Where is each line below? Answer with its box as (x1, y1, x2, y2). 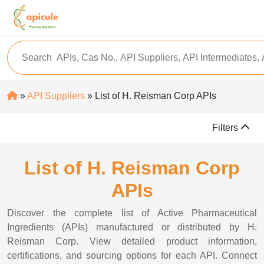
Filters (212, 123, 240, 133)
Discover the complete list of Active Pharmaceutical (7, 208, 257, 218)
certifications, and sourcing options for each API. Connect (7, 250, 257, 260)
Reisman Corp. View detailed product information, (7, 236, 257, 246)
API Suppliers (27, 91, 85, 101)
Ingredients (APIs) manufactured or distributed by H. (7, 222, 257, 232)
